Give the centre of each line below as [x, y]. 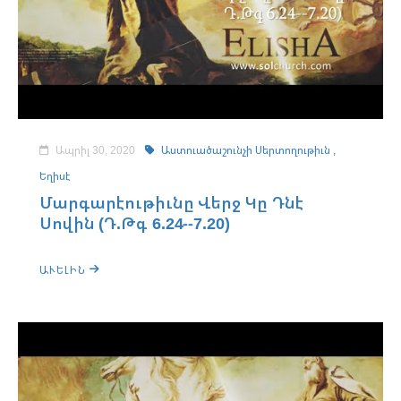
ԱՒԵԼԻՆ [64, 270]
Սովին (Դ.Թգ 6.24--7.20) [135, 223]
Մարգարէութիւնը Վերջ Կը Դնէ [172, 202]
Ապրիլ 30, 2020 [95, 150]
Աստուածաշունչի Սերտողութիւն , [247, 150]
